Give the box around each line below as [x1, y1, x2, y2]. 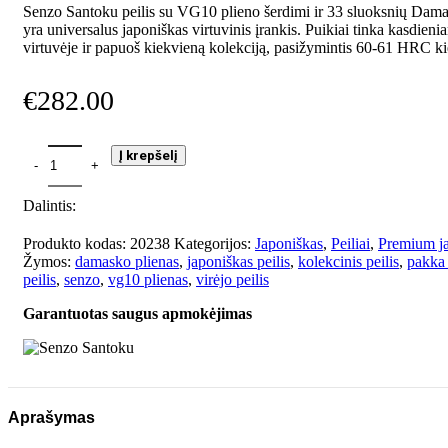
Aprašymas [8, 408, 95, 426]
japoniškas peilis [187, 252, 290, 270]
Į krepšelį [119, 147, 178, 163]
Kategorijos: [174, 234, 251, 252]
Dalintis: [23, 196, 76, 214]
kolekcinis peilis [298, 252, 399, 270]
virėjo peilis [196, 270, 269, 288]
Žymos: [23, 252, 71, 270]
